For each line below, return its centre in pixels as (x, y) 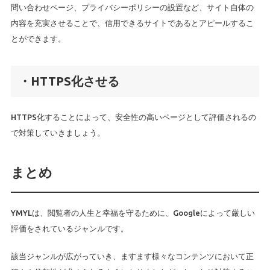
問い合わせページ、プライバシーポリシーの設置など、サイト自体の (132, 7)
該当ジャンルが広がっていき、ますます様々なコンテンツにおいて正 (132, 256)
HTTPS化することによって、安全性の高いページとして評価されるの (133, 117)
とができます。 (38, 39)
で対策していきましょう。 (58, 133)
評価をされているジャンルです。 (69, 228)
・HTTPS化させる (69, 81)
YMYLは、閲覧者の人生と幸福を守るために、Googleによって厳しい (133, 213)
